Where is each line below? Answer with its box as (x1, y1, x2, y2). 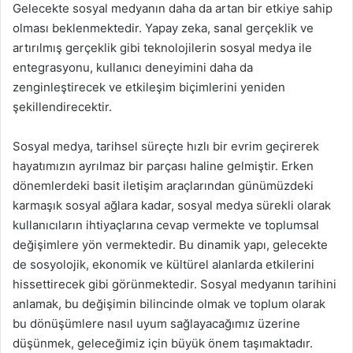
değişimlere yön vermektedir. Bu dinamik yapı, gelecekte (13, 237, 328, 252)
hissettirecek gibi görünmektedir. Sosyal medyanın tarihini (13, 277, 336, 292)
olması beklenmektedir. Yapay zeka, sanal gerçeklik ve (13, 20, 314, 35)
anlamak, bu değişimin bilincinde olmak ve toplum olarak (13, 296, 325, 311)
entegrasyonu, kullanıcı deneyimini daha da (13, 60, 253, 75)
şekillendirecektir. (13, 99, 112, 114)
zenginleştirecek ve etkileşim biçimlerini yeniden (13, 80, 285, 95)
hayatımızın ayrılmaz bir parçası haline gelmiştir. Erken (13, 158, 314, 173)
